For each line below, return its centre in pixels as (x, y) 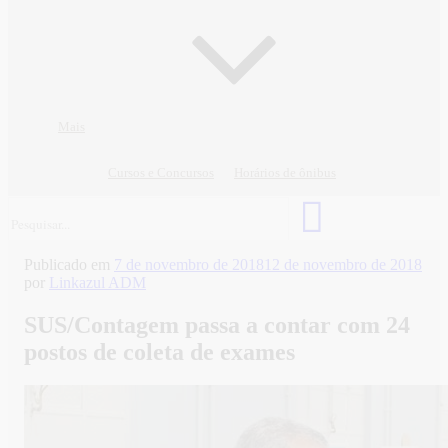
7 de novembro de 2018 (189, 264)
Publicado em (67, 264)
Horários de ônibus (285, 172)
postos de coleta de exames (159, 351)
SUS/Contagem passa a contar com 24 (217, 324)
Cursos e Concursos (161, 172)
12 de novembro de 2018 (343, 264)
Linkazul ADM (97, 282)
